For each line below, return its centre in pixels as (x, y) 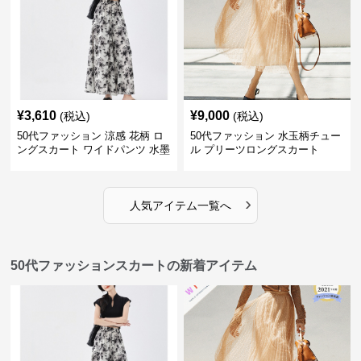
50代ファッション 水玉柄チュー (265, 136)
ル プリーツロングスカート (254, 149)
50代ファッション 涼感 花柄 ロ (91, 136)
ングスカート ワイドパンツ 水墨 (94, 149)
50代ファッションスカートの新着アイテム (134, 266)
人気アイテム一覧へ (180, 205)
